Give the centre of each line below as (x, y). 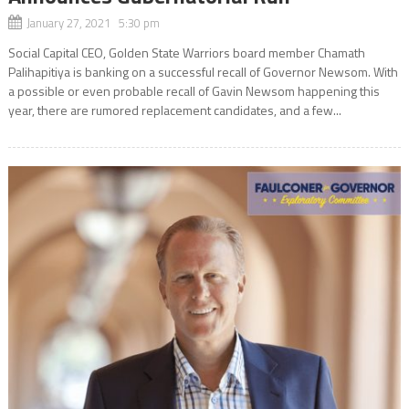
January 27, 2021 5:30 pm (93, 23)
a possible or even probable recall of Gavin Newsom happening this (194, 91)
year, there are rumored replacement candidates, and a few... (174, 110)
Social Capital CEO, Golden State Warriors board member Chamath (186, 53)
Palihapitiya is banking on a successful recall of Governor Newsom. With (203, 72)
